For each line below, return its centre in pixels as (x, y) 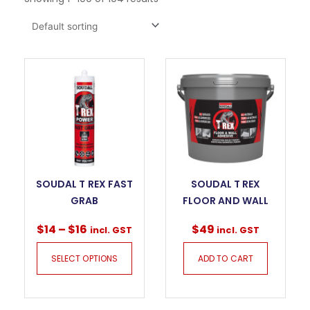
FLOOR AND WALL (226, 201)
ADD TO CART (226, 258)
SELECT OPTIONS (84, 258)
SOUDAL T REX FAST (84, 184)
